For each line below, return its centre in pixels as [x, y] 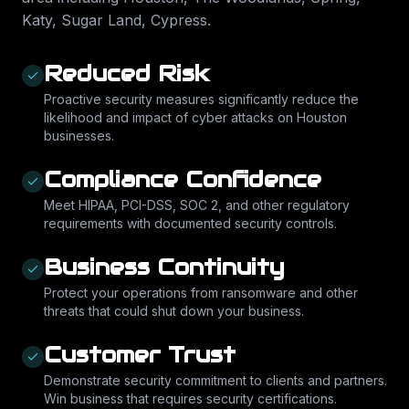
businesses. [79, 136]
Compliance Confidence [183, 179]
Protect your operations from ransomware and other [201, 293]
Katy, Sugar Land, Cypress [115, 20]
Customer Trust [140, 355]
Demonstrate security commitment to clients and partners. [215, 380]
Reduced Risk [126, 73]
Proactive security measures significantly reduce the [201, 99]
